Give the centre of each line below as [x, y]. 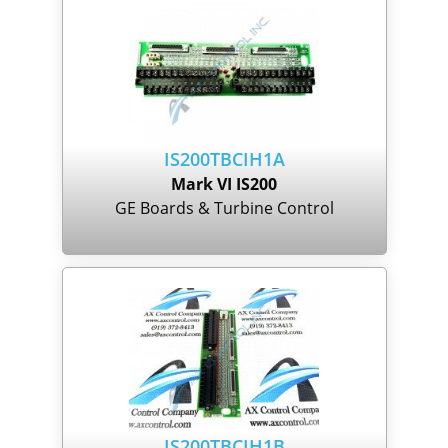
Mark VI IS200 [224, 183]
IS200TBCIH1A [224, 158]
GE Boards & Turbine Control [224, 207]
